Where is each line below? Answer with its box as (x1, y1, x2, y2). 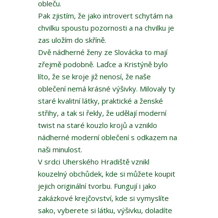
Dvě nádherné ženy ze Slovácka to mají (38, 47, 167, 57)
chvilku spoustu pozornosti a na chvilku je (38, 23, 174, 33)
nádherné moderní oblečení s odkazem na (38, 132, 177, 143)
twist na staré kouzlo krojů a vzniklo (38, 120, 157, 130)
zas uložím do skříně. (38, 35, 106, 45)
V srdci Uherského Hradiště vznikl (38, 157, 149, 167)
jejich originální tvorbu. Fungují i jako (38, 181, 156, 191)
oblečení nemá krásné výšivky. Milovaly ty (38, 84, 175, 94)
